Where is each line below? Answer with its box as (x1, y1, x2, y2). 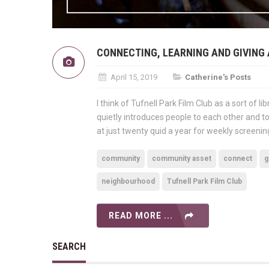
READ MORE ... (109, 210, 173, 220)
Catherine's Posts (185, 72, 252, 82)
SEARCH (52, 240, 86, 252)
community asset (152, 154, 211, 163)
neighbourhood (101, 177, 155, 186)
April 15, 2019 (108, 72, 157, 82)
